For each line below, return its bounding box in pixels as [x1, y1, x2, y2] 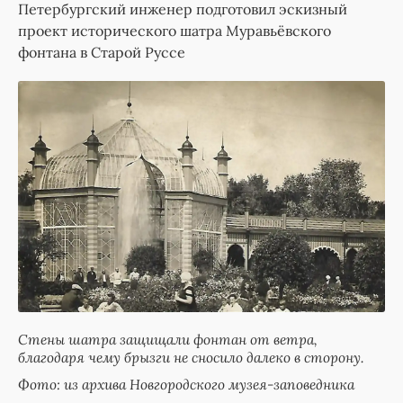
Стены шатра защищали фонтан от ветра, [18, 330, 318, 349]
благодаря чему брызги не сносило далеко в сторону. [18, 348, 364, 367]
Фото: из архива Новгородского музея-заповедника [18, 375, 354, 394]
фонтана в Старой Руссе [18, 43, 185, 62]
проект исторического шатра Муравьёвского [18, 22, 331, 40]
